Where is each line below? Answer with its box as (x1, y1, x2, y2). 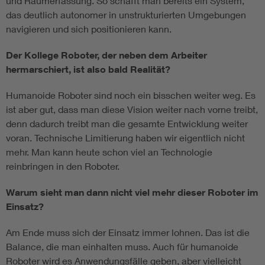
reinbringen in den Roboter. (6, 160, 119, 172)
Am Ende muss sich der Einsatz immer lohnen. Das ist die (6, 227, 250, 238)
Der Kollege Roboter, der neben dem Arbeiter (6, 49, 207, 62)
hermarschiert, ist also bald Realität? (6, 63, 170, 76)
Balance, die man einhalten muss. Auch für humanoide (6, 241, 238, 253)
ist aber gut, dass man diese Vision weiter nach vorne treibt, (6, 104, 258, 115)
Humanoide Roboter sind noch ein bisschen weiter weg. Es (6, 89, 256, 101)
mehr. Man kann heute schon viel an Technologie (6, 146, 212, 158)
